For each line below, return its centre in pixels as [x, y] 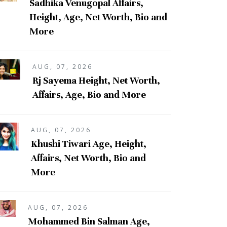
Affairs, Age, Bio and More [89, 94]
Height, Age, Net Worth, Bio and [98, 17]
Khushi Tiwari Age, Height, [89, 143]
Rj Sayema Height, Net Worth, [96, 80]
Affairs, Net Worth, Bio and [88, 158]
